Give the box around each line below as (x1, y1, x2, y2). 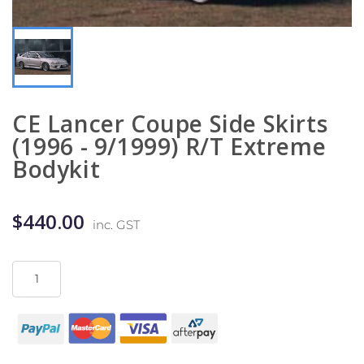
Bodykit (12, 153, 101, 184)
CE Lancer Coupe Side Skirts (12, 107, 328, 139)
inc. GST (93, 216, 140, 232)
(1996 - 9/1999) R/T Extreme (12, 130, 327, 162)
